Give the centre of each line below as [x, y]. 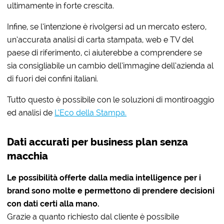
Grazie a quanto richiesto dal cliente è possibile [93, 217]
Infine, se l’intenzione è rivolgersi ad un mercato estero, [107, 27]
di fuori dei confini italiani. [53, 79]
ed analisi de [31, 113]
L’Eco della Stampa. [91, 113]
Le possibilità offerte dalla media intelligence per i [104, 178]
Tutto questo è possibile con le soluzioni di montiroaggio [111, 100]
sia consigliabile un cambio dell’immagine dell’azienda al [110, 66]
